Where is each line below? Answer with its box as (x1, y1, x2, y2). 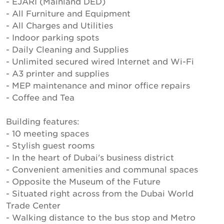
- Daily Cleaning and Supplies (6, 44, 128, 54)
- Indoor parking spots (6, 32, 99, 42)
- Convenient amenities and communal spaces (6, 164, 198, 174)
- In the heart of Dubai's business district (6, 152, 174, 162)
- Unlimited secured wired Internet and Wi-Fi (6, 56, 194, 66)
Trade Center (6, 200, 60, 210)
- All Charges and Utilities (6, 20, 113, 30)
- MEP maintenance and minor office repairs (6, 80, 190, 90)
